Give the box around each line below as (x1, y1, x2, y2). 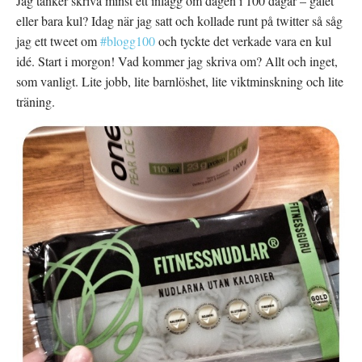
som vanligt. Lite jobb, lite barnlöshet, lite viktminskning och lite (16, 73, 343, 90)
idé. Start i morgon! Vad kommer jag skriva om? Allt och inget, (16, 53, 338, 69)
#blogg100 (100, 32, 155, 49)
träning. (16, 93, 55, 110)
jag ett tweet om (16, 32, 100, 49)
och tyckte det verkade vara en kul (155, 32, 331, 49)
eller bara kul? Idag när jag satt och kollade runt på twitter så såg (16, 12, 343, 29)
